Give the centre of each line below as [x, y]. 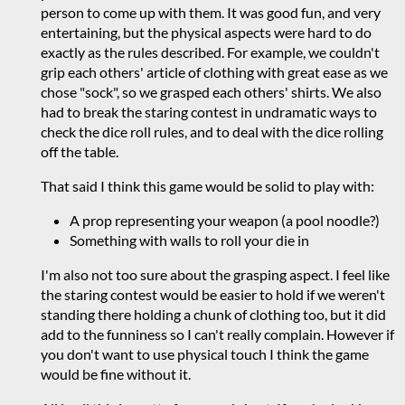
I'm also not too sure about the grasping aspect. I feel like [215, 274]
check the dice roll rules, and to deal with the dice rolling [212, 131]
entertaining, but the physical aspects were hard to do [206, 32]
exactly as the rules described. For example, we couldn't [210, 52]
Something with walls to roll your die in [189, 240]
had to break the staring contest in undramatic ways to [209, 111]
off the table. [80, 151]
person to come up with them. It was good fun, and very [211, 12]
